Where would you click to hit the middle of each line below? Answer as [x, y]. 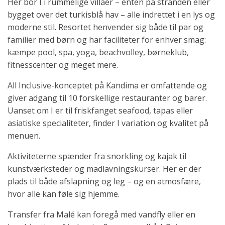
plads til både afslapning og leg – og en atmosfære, [104, 182]
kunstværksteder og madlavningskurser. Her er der [104, 169]
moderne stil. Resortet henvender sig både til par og [105, 27]
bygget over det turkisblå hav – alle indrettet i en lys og [111, 15]
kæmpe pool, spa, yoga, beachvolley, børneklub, [98, 52]
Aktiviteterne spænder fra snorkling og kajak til [97, 156]
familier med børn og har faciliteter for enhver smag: [107, 40]
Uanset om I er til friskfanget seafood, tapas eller [100, 111]
